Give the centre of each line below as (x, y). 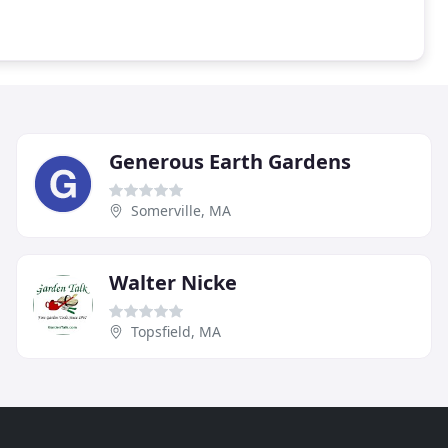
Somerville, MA (181, 210)
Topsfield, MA (176, 331)
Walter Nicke (173, 282)
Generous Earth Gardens (230, 161)
